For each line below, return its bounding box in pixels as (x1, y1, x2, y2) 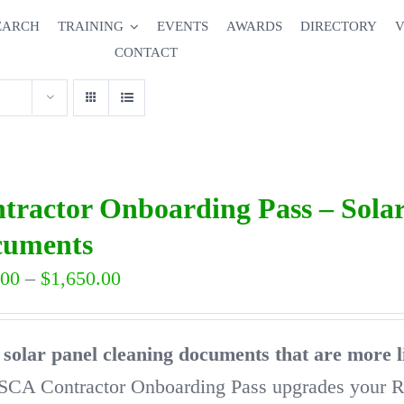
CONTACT (115, 45, 179, 60)
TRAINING (57, 19, 124, 33)
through (120, 363, 182, 386)
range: (120, 298, 170, 321)
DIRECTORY (300, 19, 378, 33)
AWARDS (226, 19, 283, 33)
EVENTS (157, 19, 209, 33)
